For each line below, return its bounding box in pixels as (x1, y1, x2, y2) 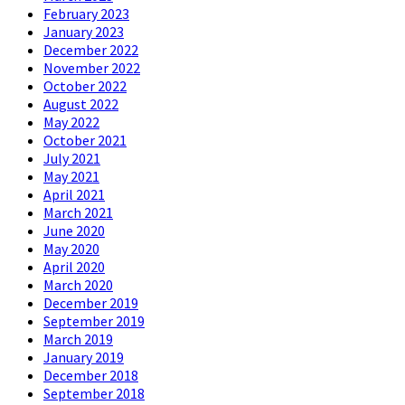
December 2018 (43, 366, 138, 385)
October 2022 (43, 77, 127, 96)
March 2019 (43, 330, 113, 349)
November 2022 (43, 59, 140, 78)
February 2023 (43, 5, 129, 24)
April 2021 (43, 185, 105, 204)
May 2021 (43, 167, 99, 186)
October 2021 (43, 131, 127, 150)
